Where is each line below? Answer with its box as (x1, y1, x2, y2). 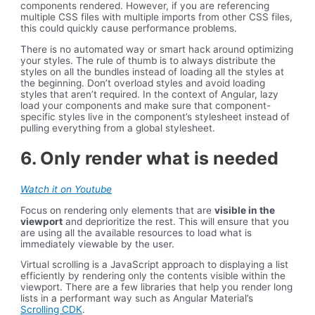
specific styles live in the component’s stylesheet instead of (20, 110, 290, 122)
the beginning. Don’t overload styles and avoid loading (20, 77, 266, 89)
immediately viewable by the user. (20, 238, 175, 250)
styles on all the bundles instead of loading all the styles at (20, 65, 285, 77)
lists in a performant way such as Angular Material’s (20, 292, 254, 304)
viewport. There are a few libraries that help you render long (20, 281, 293, 293)
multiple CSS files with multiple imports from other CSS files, (20, 11, 293, 22)
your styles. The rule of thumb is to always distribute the (20, 54, 276, 66)
